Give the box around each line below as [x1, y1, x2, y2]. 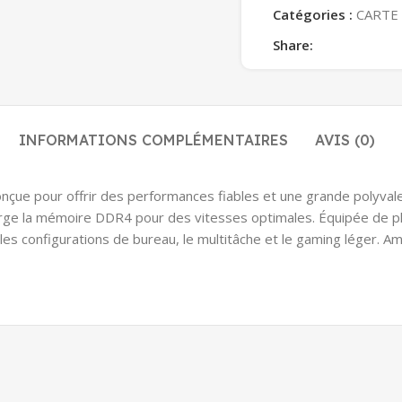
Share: [273, 36, 313, 54]
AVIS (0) [315, 131, 375, 149]
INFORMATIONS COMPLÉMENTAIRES [19, 131, 288, 149]
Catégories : [273, 5, 353, 23]
